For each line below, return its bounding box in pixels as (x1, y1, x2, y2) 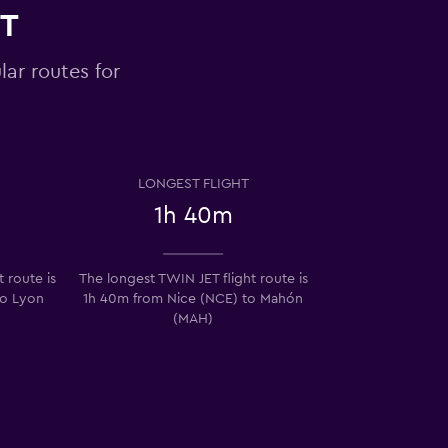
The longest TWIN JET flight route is (78, 271, 308, 286)
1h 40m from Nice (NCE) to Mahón (83, 291, 303, 306)
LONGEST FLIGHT (137, 176, 249, 191)
